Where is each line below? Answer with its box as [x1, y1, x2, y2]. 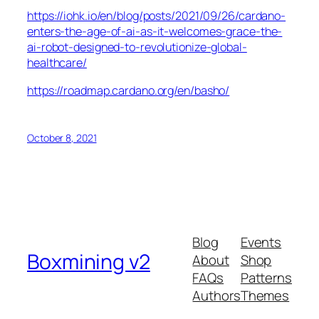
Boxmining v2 [27, 247, 150, 276]
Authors [192, 286, 241, 305]
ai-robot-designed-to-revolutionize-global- [27, 39, 247, 56]
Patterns [240, 268, 292, 288]
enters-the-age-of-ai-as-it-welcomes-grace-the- [27, 23, 283, 40]
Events [240, 233, 282, 252]
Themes [240, 286, 290, 305]
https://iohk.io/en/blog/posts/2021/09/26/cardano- [27, 8, 286, 24]
